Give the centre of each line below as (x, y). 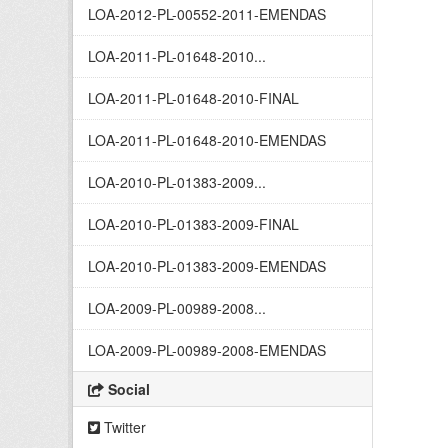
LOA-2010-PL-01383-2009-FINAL (193, 224)
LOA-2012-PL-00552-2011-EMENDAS (207, 14)
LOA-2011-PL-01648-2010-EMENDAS (207, 140)
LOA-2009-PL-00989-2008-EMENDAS (207, 350)
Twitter (123, 427)
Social (127, 389)
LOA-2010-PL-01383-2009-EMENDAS (207, 266)
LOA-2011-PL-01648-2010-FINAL (193, 98)
